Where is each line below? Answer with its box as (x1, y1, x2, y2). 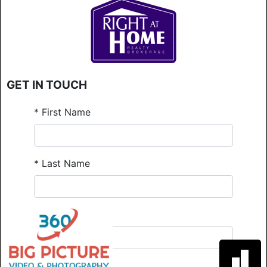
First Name (39, 105, 91, 118)
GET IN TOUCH (7, 77, 87, 92)
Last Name (39, 157, 90, 169)
